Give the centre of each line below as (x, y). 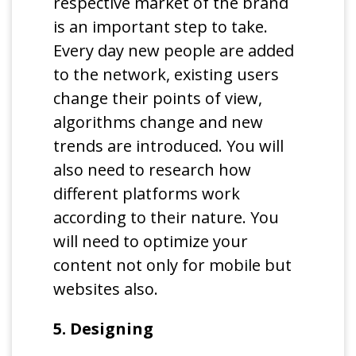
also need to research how (153, 169)
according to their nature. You (166, 217)
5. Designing (104, 328)
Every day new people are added (174, 50)
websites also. (106, 288)
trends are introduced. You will (169, 145)
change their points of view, (158, 98)
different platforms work (147, 193)
